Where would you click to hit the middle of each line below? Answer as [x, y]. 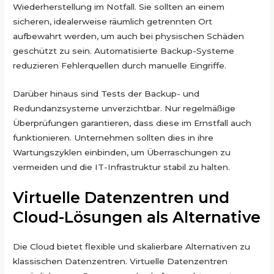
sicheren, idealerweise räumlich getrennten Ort [113, 21]
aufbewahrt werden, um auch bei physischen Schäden [129, 36]
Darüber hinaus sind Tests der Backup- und [106, 93]
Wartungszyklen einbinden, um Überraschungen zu [122, 152]
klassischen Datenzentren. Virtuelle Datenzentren [120, 261]
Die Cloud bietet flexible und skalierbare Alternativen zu [132, 246]
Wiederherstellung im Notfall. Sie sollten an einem [119, 6]
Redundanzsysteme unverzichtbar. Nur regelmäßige [124, 108]
